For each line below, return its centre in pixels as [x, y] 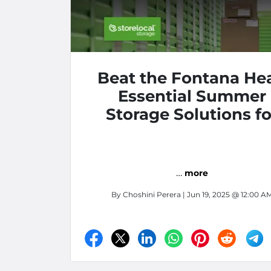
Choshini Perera [152, 194]
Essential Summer [192, 96]
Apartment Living [192, 132]
